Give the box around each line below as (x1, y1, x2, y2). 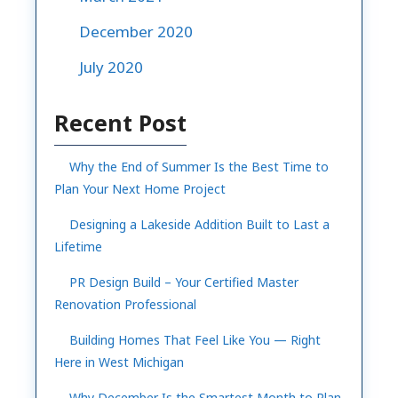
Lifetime (54, 237, 102, 255)
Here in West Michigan (54, 353, 184, 370)
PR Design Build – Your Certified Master (69, 273, 298, 291)
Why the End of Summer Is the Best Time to (69, 157, 329, 175)
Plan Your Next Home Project (54, 179, 226, 197)
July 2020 (79, 56, 143, 77)
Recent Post (54, 107, 187, 138)
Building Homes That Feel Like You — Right (69, 330, 321, 348)
